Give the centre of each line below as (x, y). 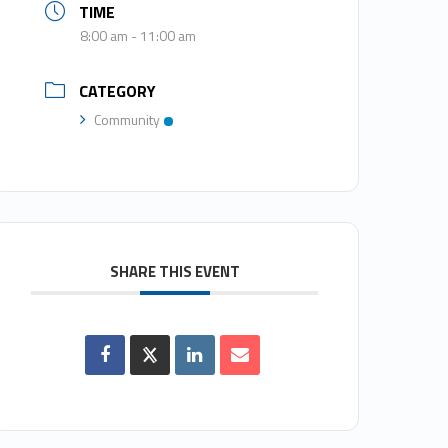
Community (127, 120)
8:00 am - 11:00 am (138, 36)
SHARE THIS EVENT (174, 272)
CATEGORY (118, 91)
